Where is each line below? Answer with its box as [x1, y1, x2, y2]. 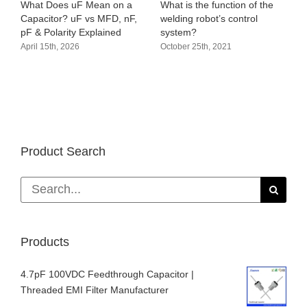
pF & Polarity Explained [21, 26, 121, 38]
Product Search [21, 144, 106, 158]
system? [160, 26, 197, 38]
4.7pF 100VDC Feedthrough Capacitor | [21, 269, 194, 280]
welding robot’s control [160, 12, 258, 24]
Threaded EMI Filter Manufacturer [21, 284, 169, 296]
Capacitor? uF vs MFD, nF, [21, 12, 137, 24]
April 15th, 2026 [21, 41, 79, 51]
